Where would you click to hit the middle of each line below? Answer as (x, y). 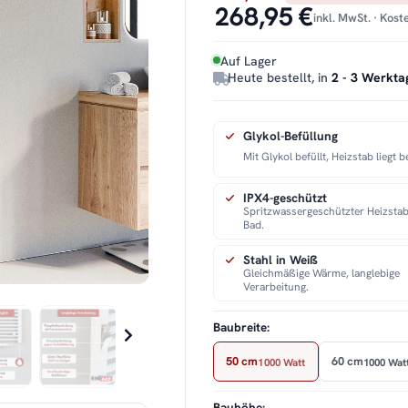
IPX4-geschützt (286, 198)
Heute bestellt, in (280, 78)
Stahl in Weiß (281, 260)
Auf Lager (249, 61)
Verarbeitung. (276, 287)
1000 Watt (282, 362)
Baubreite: (243, 328)
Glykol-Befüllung (291, 136)
